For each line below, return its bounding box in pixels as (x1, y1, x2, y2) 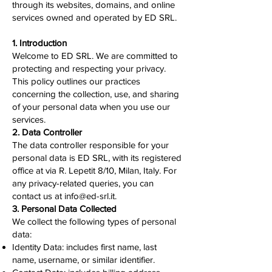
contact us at (12, 191, 64, 201)
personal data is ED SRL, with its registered (12, 152, 182, 163)
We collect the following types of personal (12, 216, 176, 226)
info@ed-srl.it (64, 191, 115, 201)
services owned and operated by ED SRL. (12, 12, 177, 22)
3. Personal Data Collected (12, 203, 117, 214)
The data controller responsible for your (12, 140, 169, 150)
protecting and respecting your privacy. (12, 63, 166, 73)
